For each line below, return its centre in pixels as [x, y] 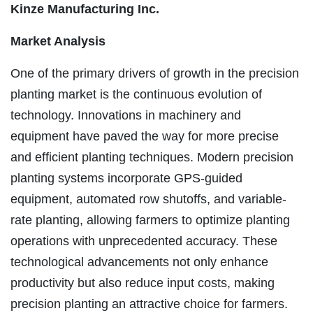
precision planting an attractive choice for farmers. [149, 304]
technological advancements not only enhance [139, 262]
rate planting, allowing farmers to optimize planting [150, 220]
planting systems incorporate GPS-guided [126, 179]
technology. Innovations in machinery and [126, 116]
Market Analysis [58, 42]
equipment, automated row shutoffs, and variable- [148, 199]
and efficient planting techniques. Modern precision [152, 158]
